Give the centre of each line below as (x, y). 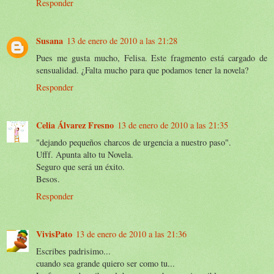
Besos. (48, 179)
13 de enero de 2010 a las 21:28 (122, 40)
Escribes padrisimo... (73, 251)
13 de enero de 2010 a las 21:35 (173, 125)
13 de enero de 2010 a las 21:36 (131, 234)
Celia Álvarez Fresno (75, 125)
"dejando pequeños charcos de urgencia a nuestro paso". (134, 142)
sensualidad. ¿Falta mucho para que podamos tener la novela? (142, 70)
